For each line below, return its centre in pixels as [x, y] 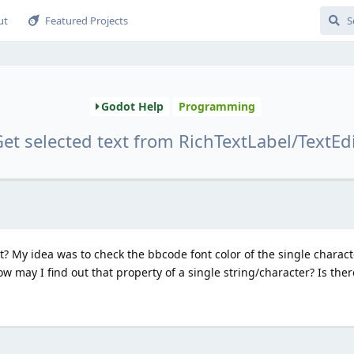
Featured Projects [86, 21]
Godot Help [132, 107]
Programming [217, 107]
